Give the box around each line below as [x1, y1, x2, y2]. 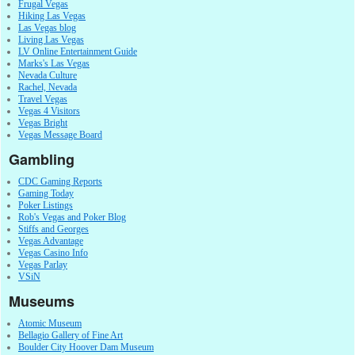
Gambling [9, 148, 74, 170]
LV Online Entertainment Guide [18, 45, 137, 57]
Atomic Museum [18, 317, 82, 329]
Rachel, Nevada [18, 81, 77, 93]
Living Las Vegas [18, 33, 84, 45]
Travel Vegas [18, 93, 67, 105]
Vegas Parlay [18, 258, 67, 270]
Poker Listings [18, 199, 73, 211]
